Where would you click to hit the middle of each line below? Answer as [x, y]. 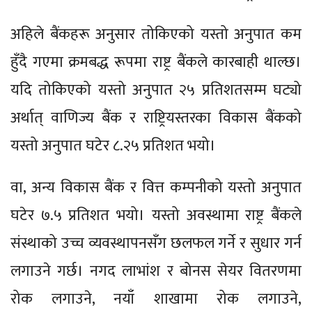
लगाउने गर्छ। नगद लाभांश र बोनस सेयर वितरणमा [156, 271]
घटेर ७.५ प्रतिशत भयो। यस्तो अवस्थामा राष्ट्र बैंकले [156, 215]
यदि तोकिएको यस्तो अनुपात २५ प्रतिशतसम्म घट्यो [156, 90]
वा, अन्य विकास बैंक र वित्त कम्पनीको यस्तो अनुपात [156, 187]
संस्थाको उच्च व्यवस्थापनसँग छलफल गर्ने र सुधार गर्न [156, 243]
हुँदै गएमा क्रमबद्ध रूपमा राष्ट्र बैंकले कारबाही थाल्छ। [156, 62]
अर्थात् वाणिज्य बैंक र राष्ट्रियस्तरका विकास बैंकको [156, 118]
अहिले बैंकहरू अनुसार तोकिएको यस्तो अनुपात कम [156, 34]
